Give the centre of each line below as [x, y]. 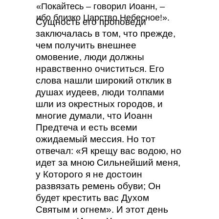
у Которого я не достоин [89, 174]
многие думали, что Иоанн [94, 116]
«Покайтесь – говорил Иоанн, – [100, 6]
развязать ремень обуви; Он [98, 186]
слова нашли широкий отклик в [104, 80]
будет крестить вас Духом [92, 198]
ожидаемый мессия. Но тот [96, 139]
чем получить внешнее [86, 45]
